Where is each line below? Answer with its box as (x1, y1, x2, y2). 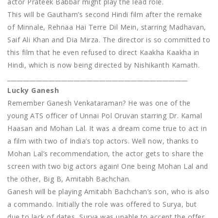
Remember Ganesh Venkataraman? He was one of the (7, 98, 191, 108)
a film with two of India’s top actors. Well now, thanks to (7, 136, 199, 146)
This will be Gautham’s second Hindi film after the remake (7, 10, 202, 19)
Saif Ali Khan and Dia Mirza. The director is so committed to (7, 35, 210, 45)
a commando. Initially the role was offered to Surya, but (7, 200, 197, 209)
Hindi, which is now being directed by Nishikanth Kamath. (7, 60, 200, 70)
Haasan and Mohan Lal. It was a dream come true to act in (7, 124, 207, 133)
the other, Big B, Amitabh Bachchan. (7, 174, 131, 184)
